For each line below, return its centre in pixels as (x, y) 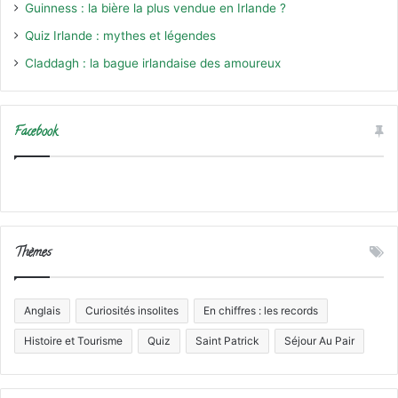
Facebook (36, 132)
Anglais (42, 310)
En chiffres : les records (261, 310)
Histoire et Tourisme (73, 340)
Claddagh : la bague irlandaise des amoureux (153, 63)
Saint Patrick (227, 340)
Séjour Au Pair (319, 340)
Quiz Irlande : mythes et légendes (120, 35)
